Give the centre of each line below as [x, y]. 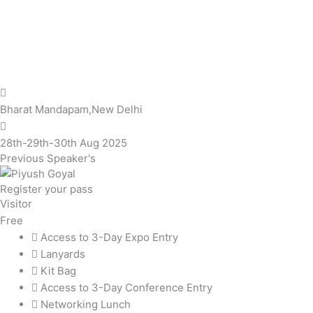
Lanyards [63, 254]
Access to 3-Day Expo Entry [109, 237]
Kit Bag [58, 270]
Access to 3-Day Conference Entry [126, 287]
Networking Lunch [86, 304]
